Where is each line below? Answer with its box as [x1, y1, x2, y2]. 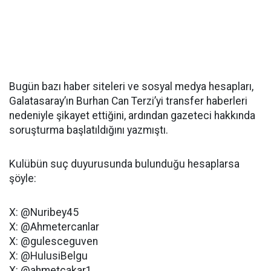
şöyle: [9, 172, 36, 185]
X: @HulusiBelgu [9, 250, 88, 263]
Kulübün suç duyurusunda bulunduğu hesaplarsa [9, 158, 240, 171]
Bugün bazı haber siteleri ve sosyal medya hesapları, [9, 80, 253, 93]
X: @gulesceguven [9, 235, 98, 248]
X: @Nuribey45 [9, 206, 79, 219]
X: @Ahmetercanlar [9, 221, 99, 233]
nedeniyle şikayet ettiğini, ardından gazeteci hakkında [9, 109, 255, 122]
